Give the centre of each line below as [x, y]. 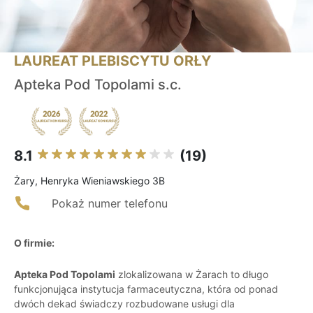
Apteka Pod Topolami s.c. [98, 85]
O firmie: [34, 243]
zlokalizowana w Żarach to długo [192, 275]
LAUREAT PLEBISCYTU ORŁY [112, 61]
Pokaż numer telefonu [110, 204]
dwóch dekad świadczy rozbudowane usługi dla [124, 304]
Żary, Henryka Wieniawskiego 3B [89, 181]
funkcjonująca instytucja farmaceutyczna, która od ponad [146, 289]
